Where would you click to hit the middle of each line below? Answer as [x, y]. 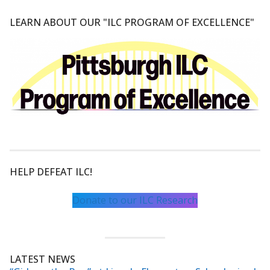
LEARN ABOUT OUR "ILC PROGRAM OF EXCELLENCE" [132, 22]
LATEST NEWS [42, 259]
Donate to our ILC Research [135, 200]
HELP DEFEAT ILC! [51, 172]
